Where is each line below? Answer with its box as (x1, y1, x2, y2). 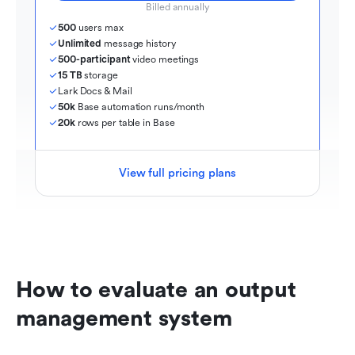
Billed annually (146, 2, 209, 13)
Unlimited (58, 38, 102, 50)
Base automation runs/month (77, 101, 205, 113)
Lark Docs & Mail (58, 86, 132, 97)
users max (78, 22, 124, 34)
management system (16, 306, 232, 332)
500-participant (58, 54, 131, 66)
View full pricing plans (118, 166, 237, 181)
